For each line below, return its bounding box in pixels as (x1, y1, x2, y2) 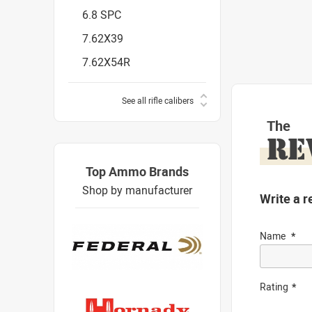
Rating (260, 280, 288, 293)
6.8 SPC (82, 7, 121, 22)
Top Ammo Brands (86, 163, 189, 180)
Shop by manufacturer (82, 182, 192, 198)
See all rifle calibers (122, 95, 194, 106)
